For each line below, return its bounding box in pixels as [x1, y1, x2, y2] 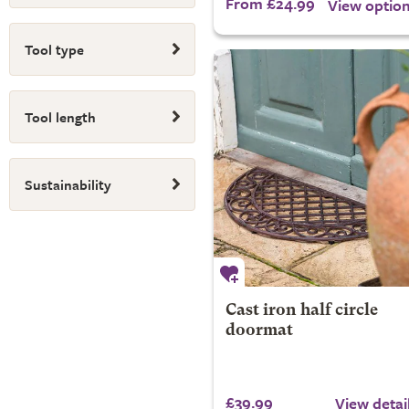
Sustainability [25, 174, 111, 194]
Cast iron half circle [225, 303, 378, 319]
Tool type [25, 39, 84, 59]
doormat [225, 323, 293, 339]
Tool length [25, 107, 96, 127]
